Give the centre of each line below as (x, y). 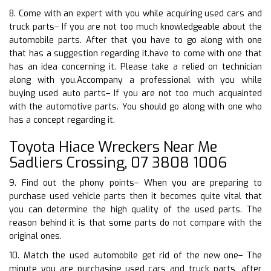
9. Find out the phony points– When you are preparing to (135, 183)
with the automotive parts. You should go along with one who (135, 106)
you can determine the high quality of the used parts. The (135, 209)
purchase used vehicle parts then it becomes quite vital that (135, 196)
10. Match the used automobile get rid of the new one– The (135, 255)
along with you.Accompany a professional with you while (135, 80)
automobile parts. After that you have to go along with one (135, 40)
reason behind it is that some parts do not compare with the (135, 223)
